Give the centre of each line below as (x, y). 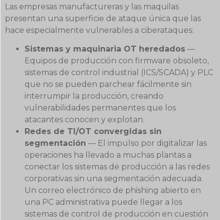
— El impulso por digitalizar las (146, 143)
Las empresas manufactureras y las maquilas (92, 6)
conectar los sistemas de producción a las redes (117, 166)
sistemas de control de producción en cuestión (116, 214)
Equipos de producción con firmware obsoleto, (117, 60)
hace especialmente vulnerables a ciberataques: (99, 30)
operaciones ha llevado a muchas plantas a (108, 155)
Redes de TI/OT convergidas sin (93, 131)
